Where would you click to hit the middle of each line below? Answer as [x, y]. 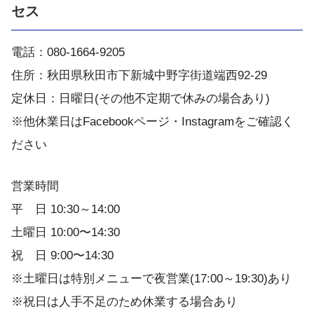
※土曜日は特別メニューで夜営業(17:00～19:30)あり [151, 278]
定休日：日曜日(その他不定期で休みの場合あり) [141, 98]
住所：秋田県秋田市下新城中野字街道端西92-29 [139, 75]
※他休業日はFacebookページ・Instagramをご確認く [152, 121]
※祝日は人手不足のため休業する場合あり [124, 301]
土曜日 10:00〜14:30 [66, 232]
